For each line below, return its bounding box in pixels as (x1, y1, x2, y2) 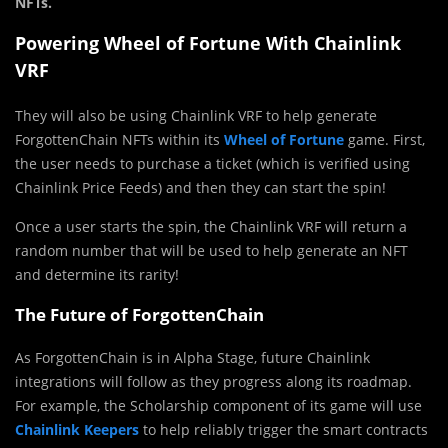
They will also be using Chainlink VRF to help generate (15, 105, 377, 125)
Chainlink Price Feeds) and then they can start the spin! (15, 177, 386, 197)
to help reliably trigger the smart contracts (139, 419, 428, 439)
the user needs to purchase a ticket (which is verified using (15, 153, 410, 173)
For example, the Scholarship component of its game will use (15, 395, 422, 415)
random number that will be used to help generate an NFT (15, 240, 408, 260)
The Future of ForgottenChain (15, 302, 264, 326)
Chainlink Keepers (15, 419, 139, 439)
